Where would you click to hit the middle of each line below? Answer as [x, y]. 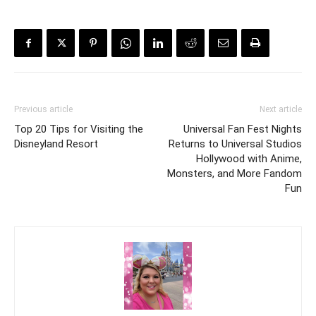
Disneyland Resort [56, 144]
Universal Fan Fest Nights [243, 129]
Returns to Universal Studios [235, 144]
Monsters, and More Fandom [235, 174]
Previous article [43, 110]
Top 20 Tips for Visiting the [79, 129]
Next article [281, 110]
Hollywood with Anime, [249, 159]
